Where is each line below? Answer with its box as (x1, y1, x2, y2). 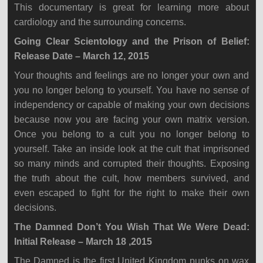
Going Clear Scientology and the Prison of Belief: (14, 36, 249, 46)
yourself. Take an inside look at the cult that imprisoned (14, 144, 249, 154)
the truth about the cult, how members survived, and (14, 173, 249, 183)
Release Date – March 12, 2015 (14, 51, 149, 61)
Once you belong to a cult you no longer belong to (14, 129, 249, 139)
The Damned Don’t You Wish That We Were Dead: (14, 222, 249, 232)
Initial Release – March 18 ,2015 (14, 237, 152, 247)
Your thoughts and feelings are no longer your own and (14, 70, 249, 80)
